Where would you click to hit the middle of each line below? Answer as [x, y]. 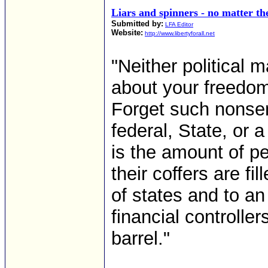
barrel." [141, 238]
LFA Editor [179, 24]
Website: [127, 33]
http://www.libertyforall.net [180, 33]
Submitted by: [137, 24]
